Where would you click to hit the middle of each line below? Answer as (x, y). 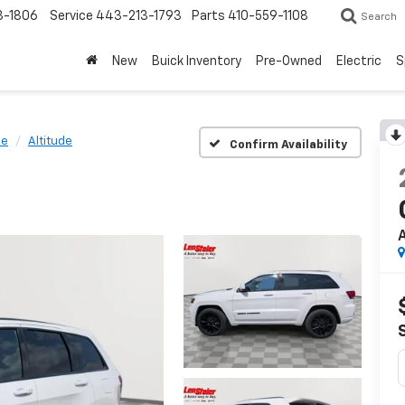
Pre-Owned (289, 62)
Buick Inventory (197, 62)
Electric (359, 62)
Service (71, 17)
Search (379, 17)
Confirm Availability (288, 145)
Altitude (50, 141)
